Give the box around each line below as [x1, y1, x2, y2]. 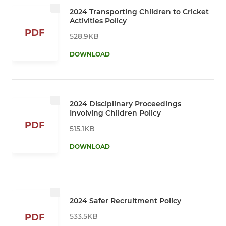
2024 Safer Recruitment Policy [70, 196, 181, 205]
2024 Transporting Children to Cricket [70, 7, 209, 16]
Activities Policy [70, 16, 127, 25]
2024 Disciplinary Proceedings [70, 99, 181, 108]
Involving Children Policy [70, 108, 161, 118]
